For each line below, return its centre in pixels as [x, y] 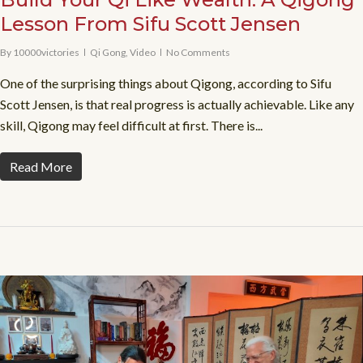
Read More [41, 167]
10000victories [46, 52]
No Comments [198, 52]
